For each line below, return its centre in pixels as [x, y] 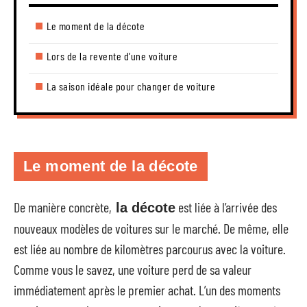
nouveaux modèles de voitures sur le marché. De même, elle [151, 228]
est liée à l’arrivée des [226, 207]
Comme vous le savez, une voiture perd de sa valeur [133, 269]
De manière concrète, [63, 207]
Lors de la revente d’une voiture [112, 56]
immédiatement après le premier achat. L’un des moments [147, 290]
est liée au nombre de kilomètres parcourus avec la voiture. [150, 248]
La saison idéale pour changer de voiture [131, 86]
